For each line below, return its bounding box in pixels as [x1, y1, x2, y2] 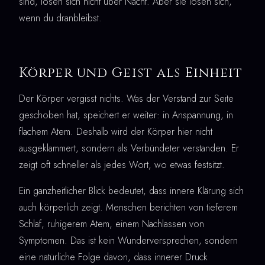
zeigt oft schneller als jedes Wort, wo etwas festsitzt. [19, 157, 225, 172]
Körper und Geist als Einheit [19, 63, 243, 82]
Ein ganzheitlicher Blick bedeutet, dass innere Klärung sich [19, 183, 244, 198]
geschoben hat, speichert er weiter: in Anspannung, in [19, 108, 233, 122]
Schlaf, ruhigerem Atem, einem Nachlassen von [19, 216, 204, 231]
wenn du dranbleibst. [19, 11, 102, 25]
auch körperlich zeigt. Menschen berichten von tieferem [19, 200, 238, 214]
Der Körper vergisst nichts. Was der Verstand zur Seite [19, 91, 234, 105]
